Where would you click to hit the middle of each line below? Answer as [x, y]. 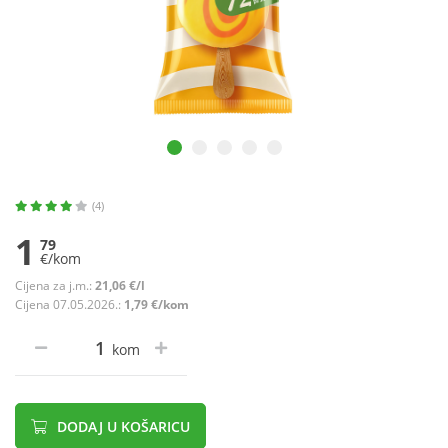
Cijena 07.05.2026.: [69, 305]
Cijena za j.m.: [55, 286]
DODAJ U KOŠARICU [121, 427]
